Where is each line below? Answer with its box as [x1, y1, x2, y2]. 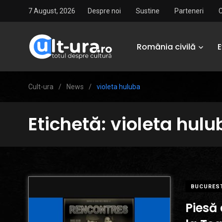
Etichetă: [28, 111, 111, 137]
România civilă [137, 41, 196, 53]
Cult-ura [28, 83, 54, 91]
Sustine [136, 7, 160, 15]
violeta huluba [97, 83, 140, 91]
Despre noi [88, 7, 121, 15]
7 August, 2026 [28, 7, 75, 15]
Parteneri [174, 7, 204, 15]
